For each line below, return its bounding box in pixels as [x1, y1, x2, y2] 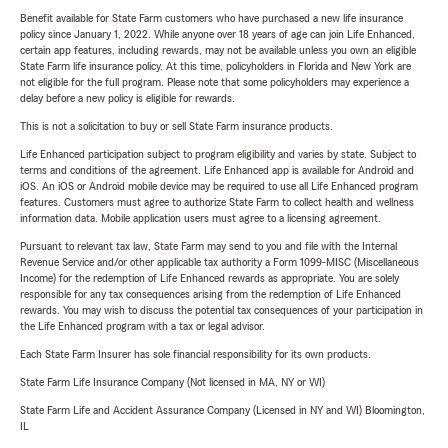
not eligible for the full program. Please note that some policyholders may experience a [20, 76, 409, 88]
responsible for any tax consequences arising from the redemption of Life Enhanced [20, 288, 401, 300]
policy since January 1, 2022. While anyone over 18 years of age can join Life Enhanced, [20, 28, 415, 40]
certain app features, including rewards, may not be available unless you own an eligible [20, 44, 416, 56]
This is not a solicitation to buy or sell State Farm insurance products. [20, 120, 333, 132]
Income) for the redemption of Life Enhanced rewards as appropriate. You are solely [20, 272, 399, 284]
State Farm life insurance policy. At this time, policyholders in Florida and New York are [20, 60, 411, 72]
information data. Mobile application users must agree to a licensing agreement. [20, 212, 381, 224]
